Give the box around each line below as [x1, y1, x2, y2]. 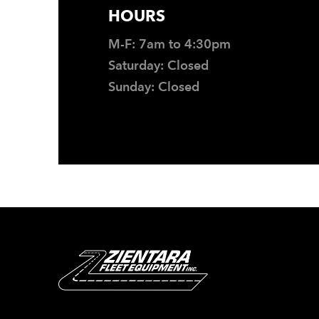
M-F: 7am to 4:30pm [108, 36, 231, 51]
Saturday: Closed [108, 58, 209, 73]
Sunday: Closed [108, 79, 199, 94]
